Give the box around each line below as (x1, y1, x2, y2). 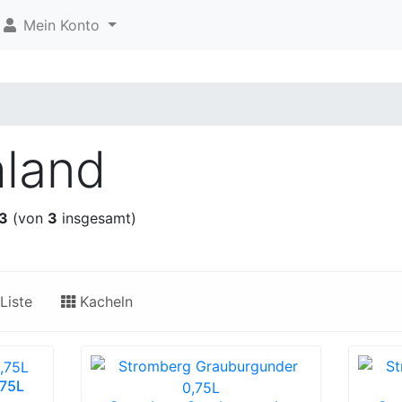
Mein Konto (19, 16, 104, 34)
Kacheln (74, 292, 133, 310)
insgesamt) (57, 208, 136, 227)
